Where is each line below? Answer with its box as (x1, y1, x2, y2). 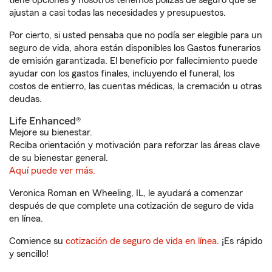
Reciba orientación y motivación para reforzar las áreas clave (9, 140, 260, 150)
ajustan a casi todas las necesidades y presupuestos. (9, 8, 226, 18)
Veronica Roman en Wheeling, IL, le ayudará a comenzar (9, 188, 243, 198)
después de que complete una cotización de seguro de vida (9, 201, 254, 211)
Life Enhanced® (9, 115, 81, 126)
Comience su (9, 236, 66, 246)
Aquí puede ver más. (9, 166, 95, 175)
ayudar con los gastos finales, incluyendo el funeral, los (9, 69, 234, 78)
